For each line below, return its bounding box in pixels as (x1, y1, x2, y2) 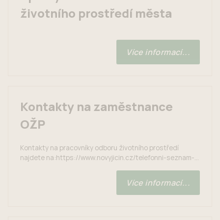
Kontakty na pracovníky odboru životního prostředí (20, 143, 179, 152)
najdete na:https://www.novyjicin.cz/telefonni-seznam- (20, 153, 194, 162)
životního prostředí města (20, 5, 172, 21)
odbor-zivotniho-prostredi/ (20, 163, 106, 172)
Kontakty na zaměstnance (20, 98, 173, 114)
